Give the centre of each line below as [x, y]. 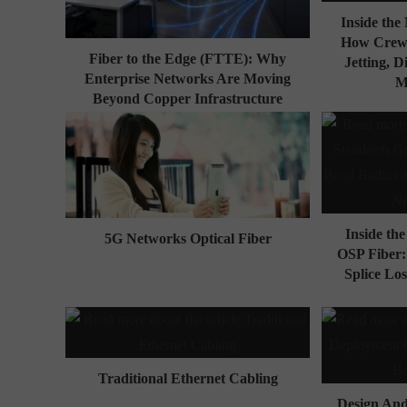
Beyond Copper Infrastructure [188, 98]
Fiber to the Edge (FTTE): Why [188, 58]
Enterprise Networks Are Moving [188, 78]
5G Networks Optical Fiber [188, 239]
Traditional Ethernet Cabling [188, 378]
